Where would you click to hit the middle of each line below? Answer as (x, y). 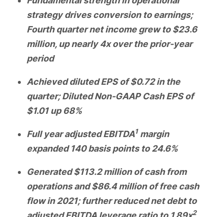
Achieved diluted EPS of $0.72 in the (103, 81)
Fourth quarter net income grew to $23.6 (112, 29)
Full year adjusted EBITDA (81, 134)
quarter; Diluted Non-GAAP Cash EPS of (110, 96)
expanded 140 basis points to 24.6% (102, 148)
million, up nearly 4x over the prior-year (109, 44)
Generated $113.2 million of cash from (107, 171)
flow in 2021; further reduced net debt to (112, 201)
